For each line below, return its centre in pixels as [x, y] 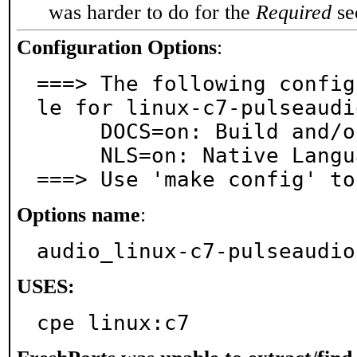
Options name [78, 215]
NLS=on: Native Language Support [69, 155]
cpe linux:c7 [113, 323]
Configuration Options [117, 47]
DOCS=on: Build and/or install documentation [69, 131]
